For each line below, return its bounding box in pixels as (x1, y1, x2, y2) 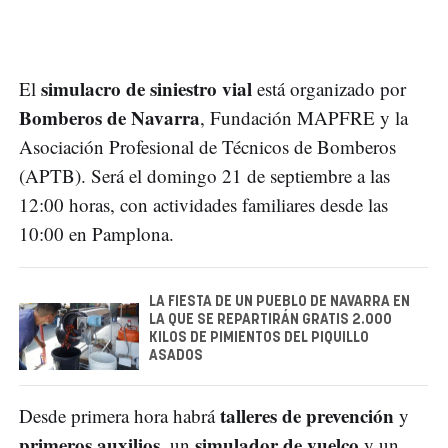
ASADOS (149, 349, 203, 364)
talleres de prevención (220, 402, 394, 430)
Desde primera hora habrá (19, 403, 220, 429)
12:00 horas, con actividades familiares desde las (19, 192, 388, 218)
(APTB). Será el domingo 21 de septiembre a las (19, 163, 390, 189)
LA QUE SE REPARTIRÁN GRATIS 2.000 (149, 313, 392, 328)
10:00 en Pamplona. (19, 221, 174, 247)
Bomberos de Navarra (19, 104, 200, 132)
